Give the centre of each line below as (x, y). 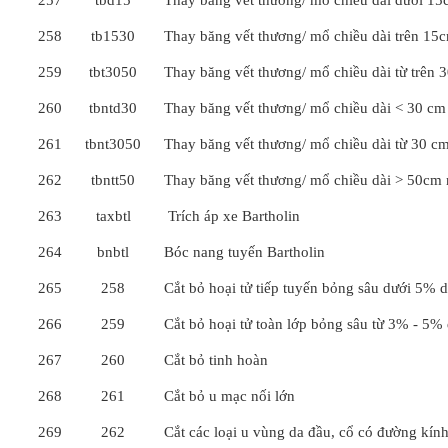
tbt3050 (113, 72)
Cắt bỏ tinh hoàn (216, 360)
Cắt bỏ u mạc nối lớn (229, 396)
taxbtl (113, 216)
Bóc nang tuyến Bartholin (244, 252)
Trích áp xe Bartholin (232, 216)
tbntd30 (113, 108)
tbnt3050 (113, 144)
